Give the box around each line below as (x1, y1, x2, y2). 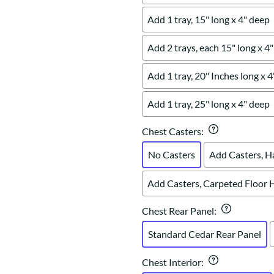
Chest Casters (142, 125, 201, 138)
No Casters (148, 149, 195, 161)
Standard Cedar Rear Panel (148, 228, 261, 240)
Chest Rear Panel (142, 205, 214, 217)
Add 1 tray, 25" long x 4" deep (147, 98, 270, 110)
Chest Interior (142, 256, 201, 268)
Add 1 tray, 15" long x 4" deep (147, 13, 270, 26)
